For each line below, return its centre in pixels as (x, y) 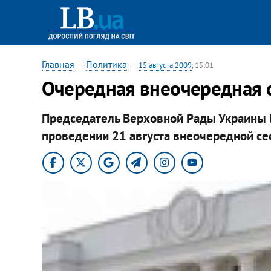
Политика (106, 64)
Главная (58, 64)
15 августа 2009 (165, 65)
